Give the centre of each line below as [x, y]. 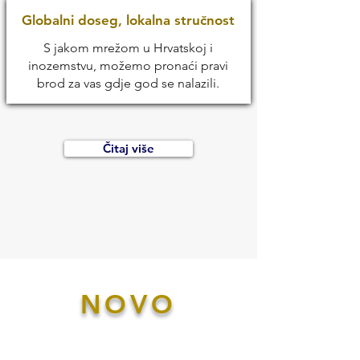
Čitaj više [129, 148]
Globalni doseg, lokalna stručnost [128, 20]
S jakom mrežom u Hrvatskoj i [128, 48]
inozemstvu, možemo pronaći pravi [128, 65]
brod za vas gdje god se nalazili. [128, 83]
